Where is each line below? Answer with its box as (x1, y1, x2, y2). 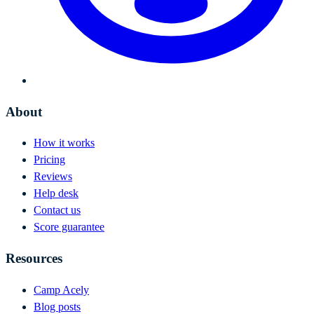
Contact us (34, 204, 81, 217)
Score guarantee (34, 221, 104, 233)
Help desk (34, 187, 78, 200)
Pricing (34, 153, 65, 166)
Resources (6, 251, 62, 266)
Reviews (34, 170, 72, 183)
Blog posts (34, 300, 81, 313)
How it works (34, 137, 95, 149)
